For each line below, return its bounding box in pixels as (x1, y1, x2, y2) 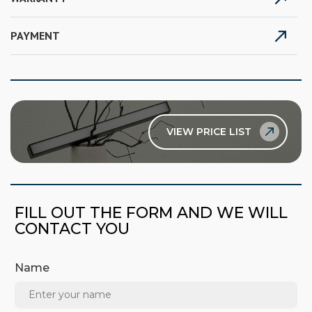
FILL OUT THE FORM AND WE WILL (15, 203, 288, 223)
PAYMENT (10, 29, 60, 43)
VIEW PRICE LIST (166, 125, 251, 138)
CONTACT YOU (15, 219, 130, 239)
